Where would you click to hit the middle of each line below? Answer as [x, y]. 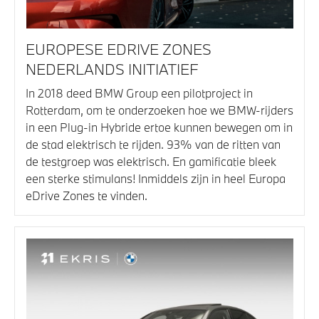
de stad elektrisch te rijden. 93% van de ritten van [153, 145]
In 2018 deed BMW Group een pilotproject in [139, 93]
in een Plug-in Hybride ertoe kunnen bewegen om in [159, 127]
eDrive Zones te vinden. [87, 196]
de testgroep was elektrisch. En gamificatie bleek [151, 162]
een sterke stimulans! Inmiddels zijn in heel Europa [156, 179]
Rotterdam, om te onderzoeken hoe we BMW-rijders [159, 110]
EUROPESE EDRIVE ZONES [119, 49]
